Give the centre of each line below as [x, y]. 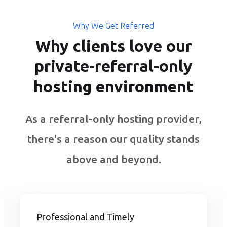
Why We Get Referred [113, 26]
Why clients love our [113, 46]
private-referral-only [113, 66]
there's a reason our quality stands [113, 139]
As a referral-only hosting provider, [113, 119]
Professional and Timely [85, 217]
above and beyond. [113, 159]
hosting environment [113, 86]
